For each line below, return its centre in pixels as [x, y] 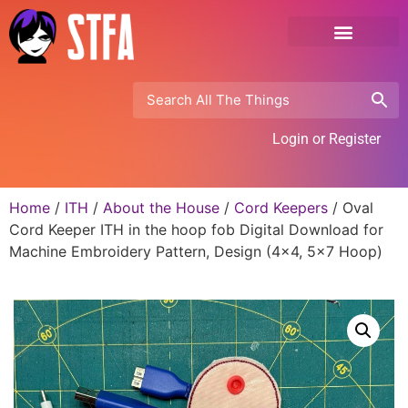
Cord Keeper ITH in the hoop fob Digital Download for [196, 229]
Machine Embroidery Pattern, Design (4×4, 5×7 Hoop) [196, 251]
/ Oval [351, 207]
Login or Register [326, 138]
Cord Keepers [281, 207]
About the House [161, 207]
